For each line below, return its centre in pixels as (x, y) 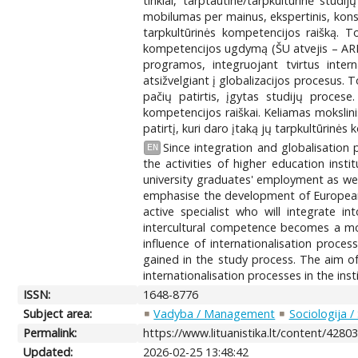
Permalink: (50, 332)
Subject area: (58, 313)
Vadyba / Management (215, 313)
